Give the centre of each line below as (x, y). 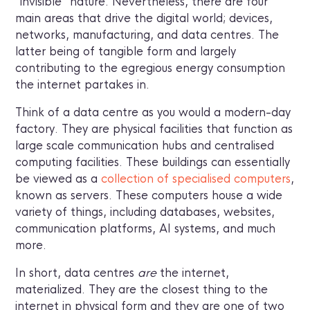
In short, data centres (77, 273)
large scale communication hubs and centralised (145, 146)
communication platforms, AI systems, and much (146, 229)
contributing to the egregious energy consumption (151, 69)
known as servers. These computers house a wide (149, 196)
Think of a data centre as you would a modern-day (153, 113)
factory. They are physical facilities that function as (154, 129)
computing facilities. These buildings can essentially (153, 163)
